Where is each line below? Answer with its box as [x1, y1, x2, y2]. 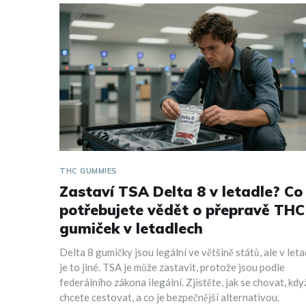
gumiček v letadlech [59, 219, 203, 238]
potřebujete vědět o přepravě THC [59, 201, 305, 219]
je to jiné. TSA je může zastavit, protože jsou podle [59, 261, 285, 274]
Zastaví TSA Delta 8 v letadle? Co [59, 182, 303, 201]
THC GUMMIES [59, 166, 117, 176]
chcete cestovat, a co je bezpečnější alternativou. [59, 291, 279, 304]
